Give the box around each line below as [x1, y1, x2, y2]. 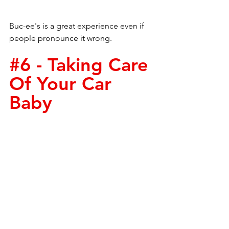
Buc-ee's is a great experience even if [9, 21, 146, 31]
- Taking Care [31, 54, 154, 76]
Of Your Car [9, 73, 117, 95]
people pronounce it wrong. [9, 33, 114, 43]
